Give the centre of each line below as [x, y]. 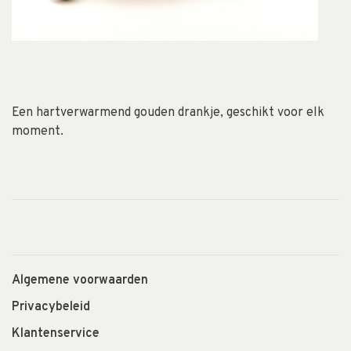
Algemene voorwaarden [80, 280]
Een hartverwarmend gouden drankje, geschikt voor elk [168, 112]
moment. [38, 131]
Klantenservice [56, 333]
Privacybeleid [51, 307]
